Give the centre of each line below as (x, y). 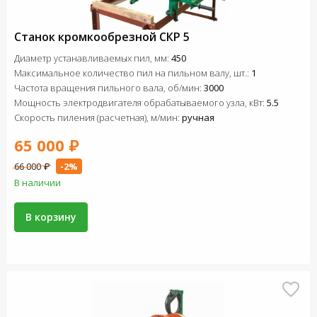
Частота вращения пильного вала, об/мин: (109, 88)
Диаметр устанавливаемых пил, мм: (93, 58)
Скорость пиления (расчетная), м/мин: (98, 117)
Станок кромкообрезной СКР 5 (102, 37)
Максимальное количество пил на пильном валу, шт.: (133, 73)
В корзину (51, 217)
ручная (198, 117)
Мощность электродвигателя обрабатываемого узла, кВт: (140, 103)
